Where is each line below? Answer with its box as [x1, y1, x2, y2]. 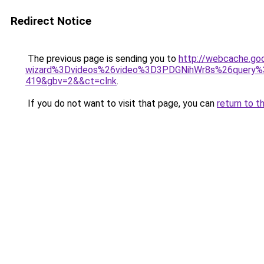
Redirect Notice [11, 14, 91, 28]
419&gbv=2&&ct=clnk [25, 75, 117, 87]
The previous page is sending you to [25, 53, 179, 64]
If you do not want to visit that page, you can [25, 98, 217, 109]
